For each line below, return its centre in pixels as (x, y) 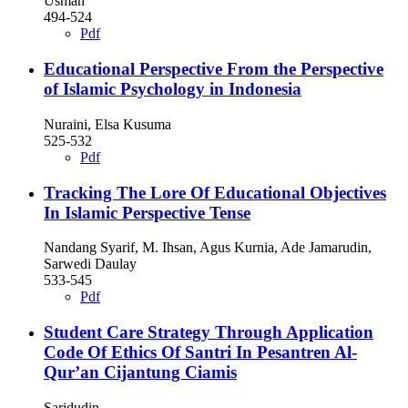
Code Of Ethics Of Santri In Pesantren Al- (200, 352)
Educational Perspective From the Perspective (214, 69)
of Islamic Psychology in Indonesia (173, 89)
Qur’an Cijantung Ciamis (140, 372)
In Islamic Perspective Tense (147, 212)
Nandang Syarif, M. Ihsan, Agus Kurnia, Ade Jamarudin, (208, 248)
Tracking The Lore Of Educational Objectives (215, 192)
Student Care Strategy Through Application (209, 332)
